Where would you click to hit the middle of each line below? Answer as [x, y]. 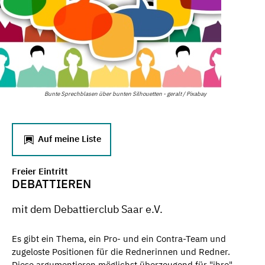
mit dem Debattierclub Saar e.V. [87, 209]
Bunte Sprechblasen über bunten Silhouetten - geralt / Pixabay [125, 94]
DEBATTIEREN [51, 184]
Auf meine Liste [68, 138]
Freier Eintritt [40, 171]
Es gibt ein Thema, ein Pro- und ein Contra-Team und [119, 238]
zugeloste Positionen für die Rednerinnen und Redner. [121, 251]
